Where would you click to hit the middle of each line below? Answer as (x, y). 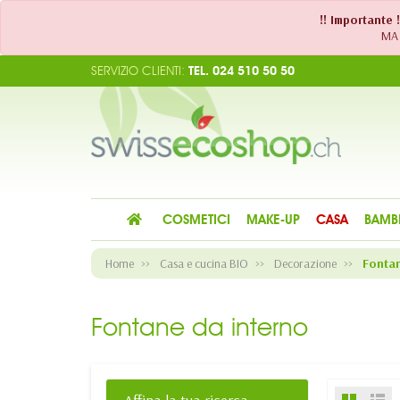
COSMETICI (196, 220)
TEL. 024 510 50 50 (240, 71)
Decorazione (305, 263)
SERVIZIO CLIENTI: (138, 71)
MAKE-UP (273, 220)
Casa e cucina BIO (204, 263)
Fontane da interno (200, 327)
